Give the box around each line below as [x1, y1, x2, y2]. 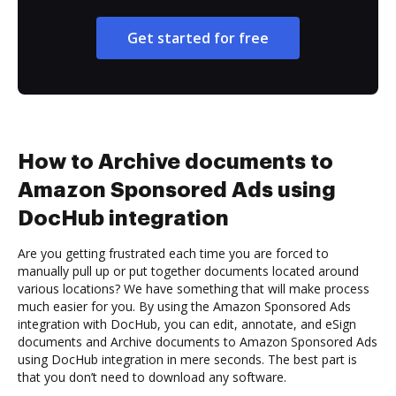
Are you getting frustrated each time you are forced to [18, 244, 329, 262]
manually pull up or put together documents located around [18, 262, 359, 279]
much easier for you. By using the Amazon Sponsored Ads [18, 297, 351, 315]
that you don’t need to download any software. [18, 368, 286, 385]
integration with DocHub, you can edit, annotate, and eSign [18, 315, 356, 332]
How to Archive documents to [18, 150, 333, 172]
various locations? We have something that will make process [18, 279, 369, 297]
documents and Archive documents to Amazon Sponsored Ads [18, 332, 377, 350]
